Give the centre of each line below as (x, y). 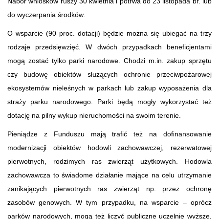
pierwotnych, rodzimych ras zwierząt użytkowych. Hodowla (109, 161)
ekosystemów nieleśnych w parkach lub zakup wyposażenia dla (109, 88)
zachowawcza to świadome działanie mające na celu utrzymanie (109, 175)
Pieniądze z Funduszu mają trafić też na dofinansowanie (109, 134)
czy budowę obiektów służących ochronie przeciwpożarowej (109, 74)
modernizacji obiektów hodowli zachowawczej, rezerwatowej (109, 147)
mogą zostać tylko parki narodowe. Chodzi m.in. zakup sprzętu (109, 60)
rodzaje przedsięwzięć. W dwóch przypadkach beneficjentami (109, 47)
